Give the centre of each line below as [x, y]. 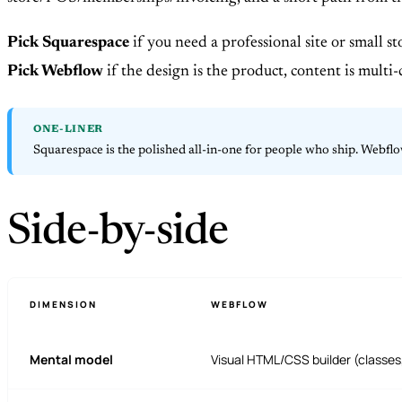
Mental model [71, 360]
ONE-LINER [69, 130]
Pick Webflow [55, 72]
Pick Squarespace [68, 44]
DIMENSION [63, 305]
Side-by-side [118, 234]
